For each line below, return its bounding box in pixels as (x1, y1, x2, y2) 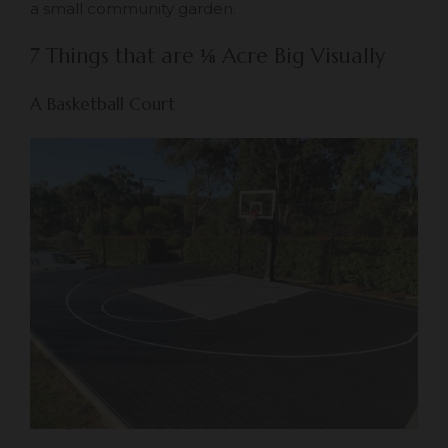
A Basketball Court (30, 92, 175, 115)
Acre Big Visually (216, 43, 385, 70)
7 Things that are (30, 43, 200, 70)
